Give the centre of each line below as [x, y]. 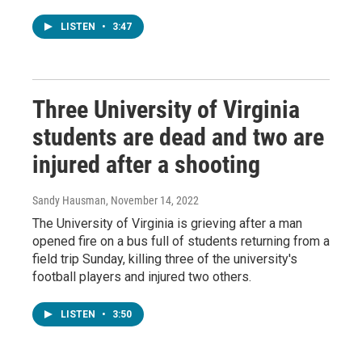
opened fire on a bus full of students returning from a [181, 241]
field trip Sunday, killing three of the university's [165, 259]
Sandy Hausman [69, 200]
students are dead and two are [178, 137]
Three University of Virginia [166, 109]
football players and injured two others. [142, 277]
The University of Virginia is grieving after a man [167, 223]
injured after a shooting [146, 164]
